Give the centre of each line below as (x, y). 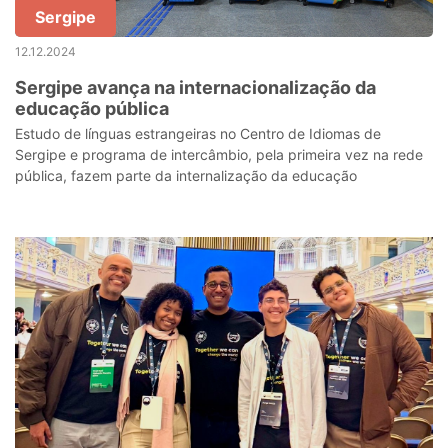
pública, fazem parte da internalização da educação (186, 175)
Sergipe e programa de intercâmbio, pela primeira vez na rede (219, 154)
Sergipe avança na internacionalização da (195, 87)
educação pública (92, 108)
